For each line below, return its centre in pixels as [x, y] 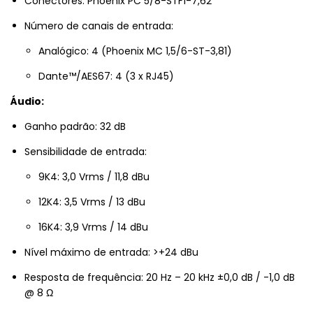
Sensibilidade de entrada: [86, 152]
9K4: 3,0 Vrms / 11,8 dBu [94, 177]
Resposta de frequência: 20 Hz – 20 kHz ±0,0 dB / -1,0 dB [160, 278]
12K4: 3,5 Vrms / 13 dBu [92, 202]
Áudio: [27, 102]
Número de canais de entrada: [99, 26]
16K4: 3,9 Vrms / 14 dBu [93, 227]
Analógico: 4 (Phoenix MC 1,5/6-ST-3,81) [135, 51]
